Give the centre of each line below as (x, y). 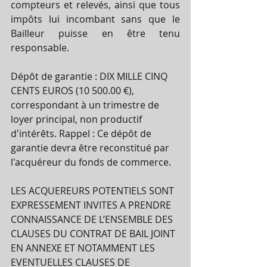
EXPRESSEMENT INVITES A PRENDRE (92, 205)
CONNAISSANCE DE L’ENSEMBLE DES (93, 219)
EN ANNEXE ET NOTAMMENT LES (84, 248)
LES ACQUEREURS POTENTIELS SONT (94, 190)
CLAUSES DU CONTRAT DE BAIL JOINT (94, 233)
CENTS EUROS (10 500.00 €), (74, 90)
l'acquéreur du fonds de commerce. (92, 162)
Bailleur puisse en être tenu (95, 33)
